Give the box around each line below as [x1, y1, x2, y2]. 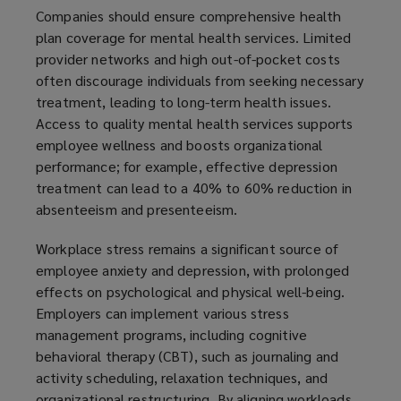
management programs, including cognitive [36, 324, 308, 344]
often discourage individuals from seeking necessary [36, 70, 363, 90]
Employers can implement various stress [36, 303, 289, 322]
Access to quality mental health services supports [36, 113, 354, 132]
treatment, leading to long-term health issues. [36, 91, 331, 111]
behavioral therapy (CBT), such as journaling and [36, 346, 339, 365]
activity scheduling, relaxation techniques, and [36, 367, 328, 387]
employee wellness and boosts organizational [36, 134, 323, 154]
